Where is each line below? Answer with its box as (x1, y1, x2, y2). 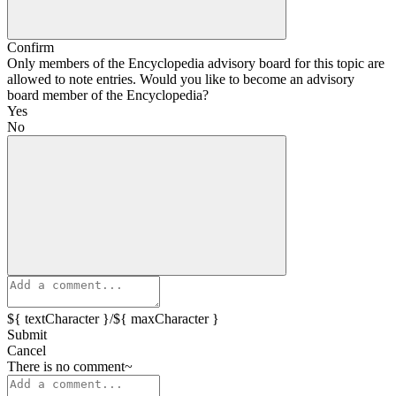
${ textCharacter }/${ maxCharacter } (7, 310, 219, 326)
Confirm (7, 39, 54, 55)
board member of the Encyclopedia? (7, 87, 209, 103)
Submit (7, 326, 47, 342)
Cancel (7, 342, 46, 358)
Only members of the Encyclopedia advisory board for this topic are (7, 55, 385, 71)
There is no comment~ (7, 358, 133, 374)
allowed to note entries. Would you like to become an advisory (7, 71, 354, 87)
